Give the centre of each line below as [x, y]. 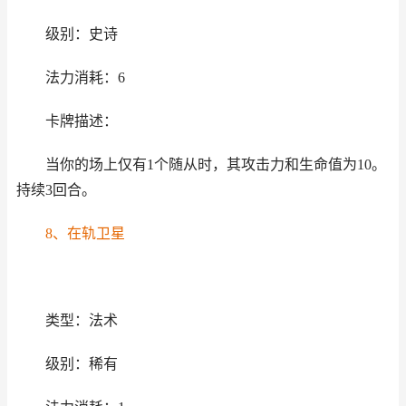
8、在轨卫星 [85, 233]
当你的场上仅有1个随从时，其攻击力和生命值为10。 [215, 164]
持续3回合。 [56, 190]
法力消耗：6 [85, 77]
